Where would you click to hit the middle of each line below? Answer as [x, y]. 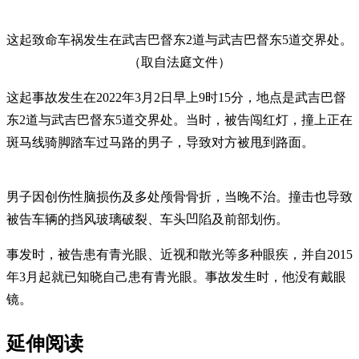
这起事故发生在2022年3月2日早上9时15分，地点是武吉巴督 [176, 97]
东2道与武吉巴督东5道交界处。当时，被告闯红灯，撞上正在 [179, 119]
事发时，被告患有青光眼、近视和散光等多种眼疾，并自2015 [179, 254]
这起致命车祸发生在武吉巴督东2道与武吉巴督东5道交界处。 [179, 39]
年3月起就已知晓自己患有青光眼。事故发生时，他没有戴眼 [176, 276]
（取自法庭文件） [179, 62]
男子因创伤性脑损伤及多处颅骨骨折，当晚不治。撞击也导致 [179, 196]
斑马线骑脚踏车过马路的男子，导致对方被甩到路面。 [160, 142]
